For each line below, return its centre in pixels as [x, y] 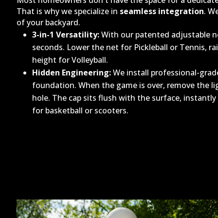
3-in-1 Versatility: [65, 35]
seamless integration [162, 11]
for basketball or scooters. [80, 111]
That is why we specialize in [68, 11]
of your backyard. [48, 23]
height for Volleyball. [70, 60]
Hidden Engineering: [71, 73]
